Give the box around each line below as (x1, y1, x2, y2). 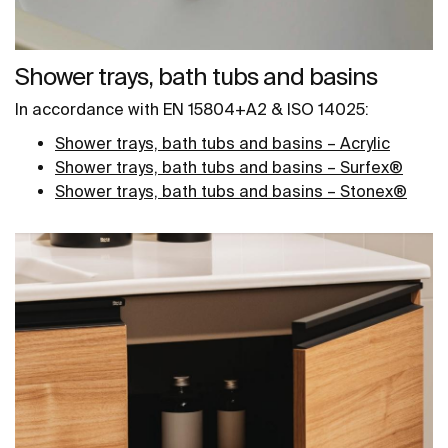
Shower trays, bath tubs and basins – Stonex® (55, 182, 407, 201)
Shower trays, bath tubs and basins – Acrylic (55, 134, 390, 153)
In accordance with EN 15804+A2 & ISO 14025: (15, 100, 369, 119)
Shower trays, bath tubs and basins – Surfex (55, 158, 389, 177)
